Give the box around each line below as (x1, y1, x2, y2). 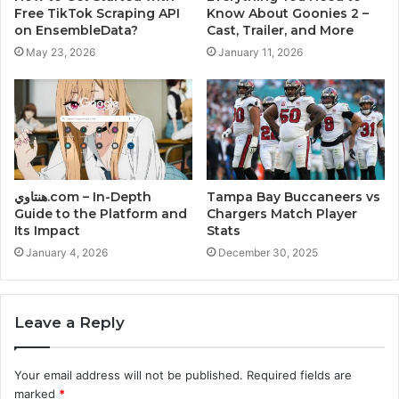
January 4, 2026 (26, 245, 108, 259)
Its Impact (14, 222, 80, 239)
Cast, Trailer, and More (207, 21, 354, 38)
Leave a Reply (14, 313, 125, 331)
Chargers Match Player (207, 205, 357, 222)
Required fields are (247, 367, 352, 382)
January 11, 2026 (218, 45, 303, 59)
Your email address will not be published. (14, 367, 243, 382)
